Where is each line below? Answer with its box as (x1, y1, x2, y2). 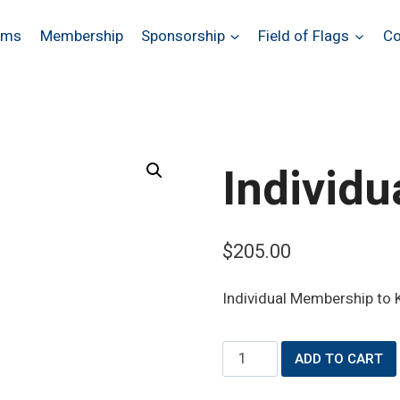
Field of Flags (258, 24, 350, 47)
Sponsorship (141, 24, 225, 47)
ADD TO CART (294, 348, 383, 369)
